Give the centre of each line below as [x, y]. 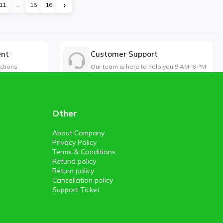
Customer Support [124, 54]
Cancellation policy [82, 180]
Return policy [73, 171]
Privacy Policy [74, 143]
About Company [78, 133]
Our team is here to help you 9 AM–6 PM [148, 67]
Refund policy [74, 162]
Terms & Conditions [84, 152]
